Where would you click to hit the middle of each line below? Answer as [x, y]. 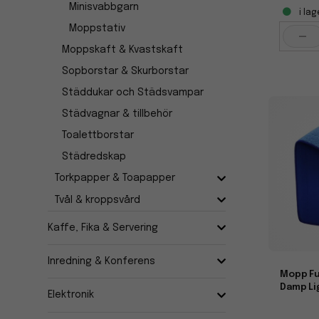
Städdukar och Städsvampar [133, 93]
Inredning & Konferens [102, 262]
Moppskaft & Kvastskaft [123, 50]
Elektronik [71, 295]
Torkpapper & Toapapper [115, 178]
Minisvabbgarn [104, 7]
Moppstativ [98, 29]
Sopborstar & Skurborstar [126, 72]
